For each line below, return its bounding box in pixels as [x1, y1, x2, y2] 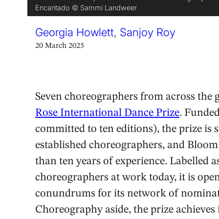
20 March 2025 [35, 42, 84, 50]
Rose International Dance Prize [35, 108, 179, 119]
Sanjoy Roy [120, 25, 175, 39]
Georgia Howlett [35, 25, 114, 39]
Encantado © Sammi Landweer [35, 3, 137, 12]
